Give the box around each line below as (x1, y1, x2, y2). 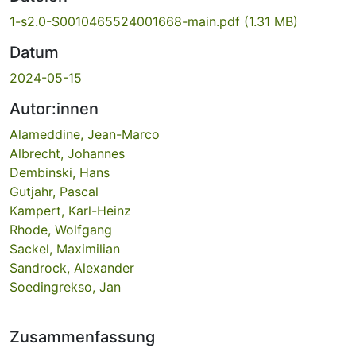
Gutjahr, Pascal (10, 183, 99, 199)
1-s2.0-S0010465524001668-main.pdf (10, 13, 244, 29)
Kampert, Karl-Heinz (10, 202, 131, 219)
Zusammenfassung (10, 327, 155, 346)
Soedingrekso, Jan (10, 278, 121, 295)
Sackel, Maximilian (10, 240, 120, 257)
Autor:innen (10, 99, 99, 118)
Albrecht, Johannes (10, 145, 125, 161)
